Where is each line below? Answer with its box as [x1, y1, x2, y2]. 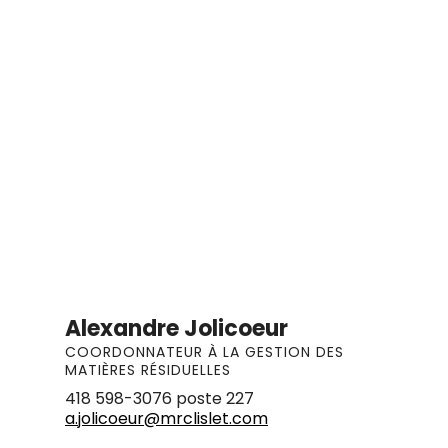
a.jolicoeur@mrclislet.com [65, 406, 268, 430]
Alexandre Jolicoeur [65, 312, 288, 344]
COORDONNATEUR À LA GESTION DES [65, 341, 344, 362]
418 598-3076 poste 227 [65, 386, 254, 410]
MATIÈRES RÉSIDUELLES [65, 359, 231, 380]
